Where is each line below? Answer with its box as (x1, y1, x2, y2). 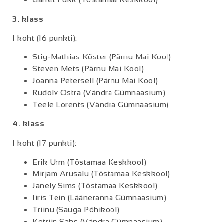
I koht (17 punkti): (12, 138, 77, 147)
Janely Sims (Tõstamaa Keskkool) (32, 181, 158, 190)
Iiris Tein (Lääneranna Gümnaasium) (32, 193, 166, 202)
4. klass (12, 119, 44, 128)
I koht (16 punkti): (12, 33, 77, 42)
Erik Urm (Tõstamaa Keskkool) (32, 158, 146, 166)
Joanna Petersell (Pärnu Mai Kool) (32, 76, 158, 85)
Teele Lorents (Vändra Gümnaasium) (32, 100, 169, 109)
